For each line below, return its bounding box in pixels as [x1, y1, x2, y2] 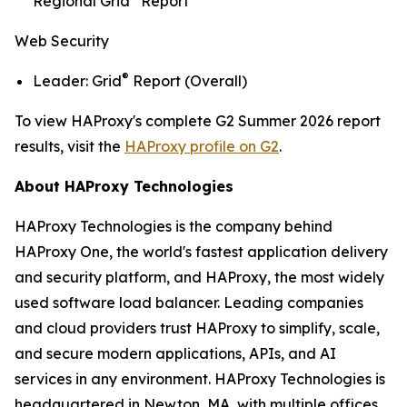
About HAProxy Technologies [15, 177, 233, 196]
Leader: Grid [33, 72, 122, 91]
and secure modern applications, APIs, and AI [15, 344, 336, 363]
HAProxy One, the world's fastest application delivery [15, 243, 388, 262]
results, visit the [15, 137, 124, 156]
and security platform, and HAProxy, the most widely [15, 268, 384, 287]
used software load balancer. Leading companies [15, 293, 363, 313]
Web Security [15, 32, 109, 51]
